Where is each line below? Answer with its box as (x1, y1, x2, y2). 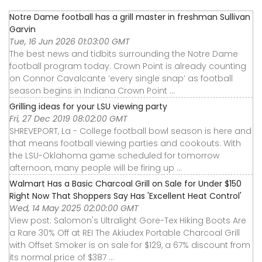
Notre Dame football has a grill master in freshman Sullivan (9, 11, 250, 23)
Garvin (9, 23, 36, 35)
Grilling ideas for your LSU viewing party (9, 100, 167, 112)
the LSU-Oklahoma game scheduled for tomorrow (9, 149, 219, 161)
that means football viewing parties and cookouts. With (9, 137, 241, 149)
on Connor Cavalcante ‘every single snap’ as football (9, 72, 233, 84)
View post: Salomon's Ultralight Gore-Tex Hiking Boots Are (9, 214, 246, 226)
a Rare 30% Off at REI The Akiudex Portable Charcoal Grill (9, 226, 240, 239)
